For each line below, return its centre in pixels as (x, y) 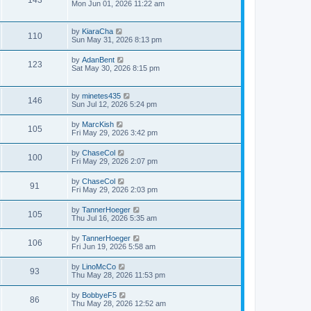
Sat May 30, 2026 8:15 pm (116, 68)
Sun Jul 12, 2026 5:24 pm (114, 104)
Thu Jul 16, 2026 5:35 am (114, 218)
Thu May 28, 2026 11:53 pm (118, 275)
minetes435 (101, 95)
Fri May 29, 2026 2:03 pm (115, 189)
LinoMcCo (99, 266)
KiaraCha (98, 31)
